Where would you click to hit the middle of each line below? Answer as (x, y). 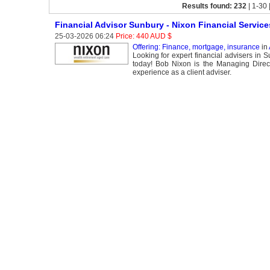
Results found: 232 (214, 6)
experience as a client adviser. (182, 72)
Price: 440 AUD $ (143, 36)
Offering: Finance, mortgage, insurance (196, 47)
